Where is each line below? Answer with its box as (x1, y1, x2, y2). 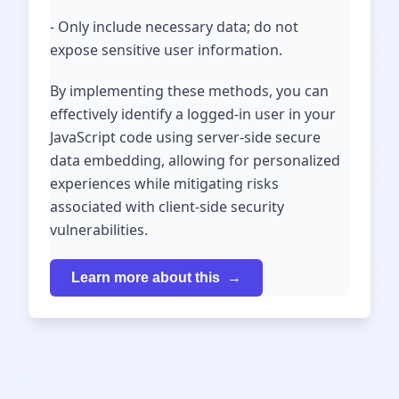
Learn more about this (71, 270, 220, 285)
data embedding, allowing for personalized (50, 151, 340, 170)
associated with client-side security (50, 197, 284, 216)
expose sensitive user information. (50, 40, 282, 60)
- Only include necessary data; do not (50, 17, 298, 37)
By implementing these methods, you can (50, 81, 329, 101)
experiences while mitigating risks (50, 174, 279, 193)
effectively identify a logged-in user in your (50, 104, 336, 124)
